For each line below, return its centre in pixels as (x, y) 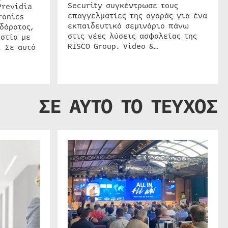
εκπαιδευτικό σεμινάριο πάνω (129, 26)
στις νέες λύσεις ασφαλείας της (133, 36)
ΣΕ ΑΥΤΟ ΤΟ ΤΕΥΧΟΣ (128, 106)
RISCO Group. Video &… (113, 46)
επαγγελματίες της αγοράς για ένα (138, 16)
